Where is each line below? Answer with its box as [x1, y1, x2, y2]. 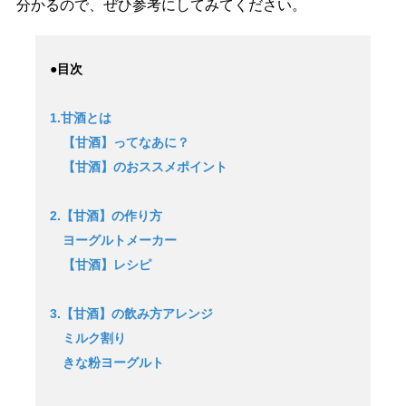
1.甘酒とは [49, 111, 111, 126]
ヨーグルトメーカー [49, 233, 177, 248]
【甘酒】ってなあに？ [49, 135, 189, 150]
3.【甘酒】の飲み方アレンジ [49, 306, 213, 322]
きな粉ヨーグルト [49, 355, 164, 371]
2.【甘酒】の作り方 [49, 208, 162, 224]
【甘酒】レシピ [49, 257, 151, 273]
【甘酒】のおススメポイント [49, 159, 227, 175]
